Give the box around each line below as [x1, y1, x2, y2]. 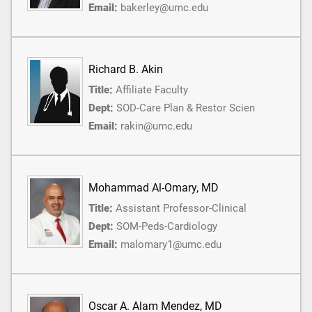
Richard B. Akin [88, 63, 163, 77]
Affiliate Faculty [116, 84, 188, 97]
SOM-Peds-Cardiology [116, 220, 217, 233]
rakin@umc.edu [120, 120, 192, 133]
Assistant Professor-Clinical [116, 202, 247, 215]
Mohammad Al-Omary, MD [88, 181, 219, 195]
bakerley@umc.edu [120, 1, 208, 15]
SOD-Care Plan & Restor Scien [116, 102, 255, 115]
